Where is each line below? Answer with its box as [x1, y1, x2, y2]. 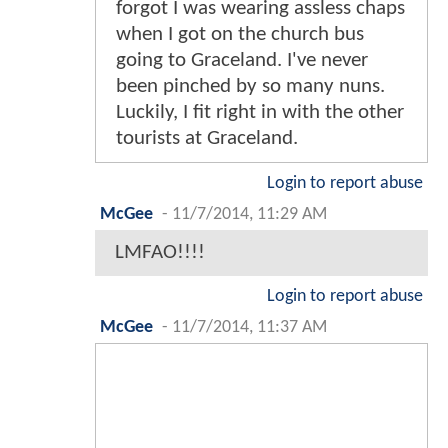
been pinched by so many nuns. [116, 75, 385, 97]
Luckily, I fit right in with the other [116, 101, 404, 123]
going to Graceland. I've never [116, 49, 368, 71]
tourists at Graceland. [116, 127, 298, 149]
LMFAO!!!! [115, 241, 205, 263]
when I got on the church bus [116, 23, 364, 45]
